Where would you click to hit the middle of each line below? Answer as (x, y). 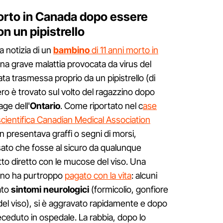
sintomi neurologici (49, 190)
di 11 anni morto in (124, 50)
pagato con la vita (98, 176)
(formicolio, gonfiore (129, 190)
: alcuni (144, 176)
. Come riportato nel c (102, 106)
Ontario (45, 106)
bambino (71, 50)
